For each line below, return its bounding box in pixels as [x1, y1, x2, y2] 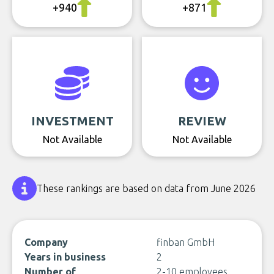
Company [24, 237, 68, 248]
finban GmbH [157, 237, 215, 248]
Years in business [24, 251, 106, 262]
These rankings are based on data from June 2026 [37, 183, 256, 194]
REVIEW [177, 114, 226, 128]
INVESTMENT [31, 114, 114, 128]
